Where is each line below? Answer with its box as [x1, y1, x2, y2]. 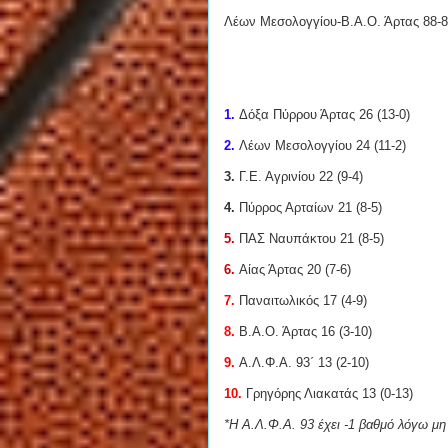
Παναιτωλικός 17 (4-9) [239, 293, 367, 309]
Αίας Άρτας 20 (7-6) [239, 262, 351, 278]
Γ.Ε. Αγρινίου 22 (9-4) [235, 169, 363, 185]
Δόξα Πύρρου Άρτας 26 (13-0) [239, 107, 410, 123]
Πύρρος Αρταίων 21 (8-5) [239, 200, 382, 216]
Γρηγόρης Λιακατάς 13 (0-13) [246, 386, 413, 402]
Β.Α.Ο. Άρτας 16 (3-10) [239, 324, 372, 340]
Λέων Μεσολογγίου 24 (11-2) [239, 138, 406, 154]
